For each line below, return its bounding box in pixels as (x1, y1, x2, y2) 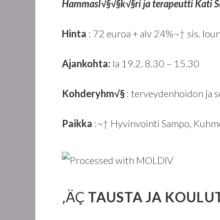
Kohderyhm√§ (62, 87, 127, 99)
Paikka (62, 117, 94, 129)
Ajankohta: (62, 57, 112, 69)
